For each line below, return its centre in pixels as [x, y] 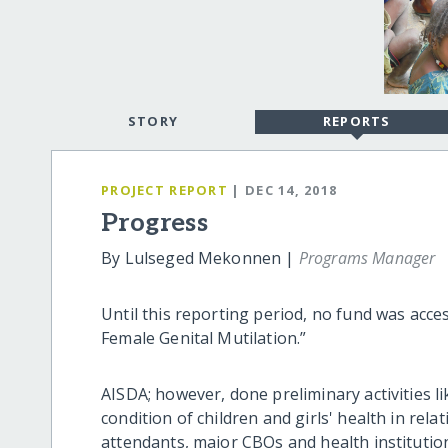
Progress [155, 224]
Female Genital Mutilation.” [204, 338]
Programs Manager [367, 258]
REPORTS [356, 121]
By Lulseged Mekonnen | [200, 258]
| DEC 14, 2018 [284, 189]
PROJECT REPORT [164, 189]
